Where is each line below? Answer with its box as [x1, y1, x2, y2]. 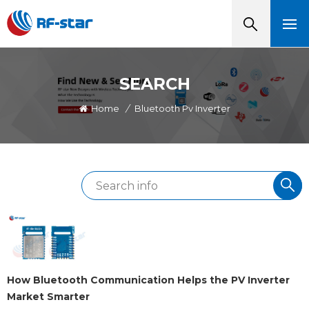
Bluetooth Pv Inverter [134, 103, 230, 114]
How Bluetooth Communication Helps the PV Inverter [7, 273, 290, 286]
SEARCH [119, 73, 190, 94]
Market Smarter [7, 290, 90, 303]
